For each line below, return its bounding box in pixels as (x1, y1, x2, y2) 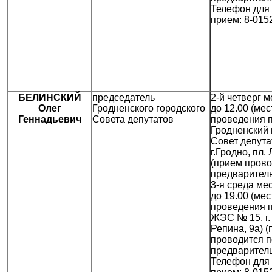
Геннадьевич (18, 114, 81, 125)
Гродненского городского (92, 103, 205, 114)
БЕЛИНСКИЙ (18, 92, 81, 103)
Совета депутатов (92, 114, 174, 125)
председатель (92, 92, 155, 103)
